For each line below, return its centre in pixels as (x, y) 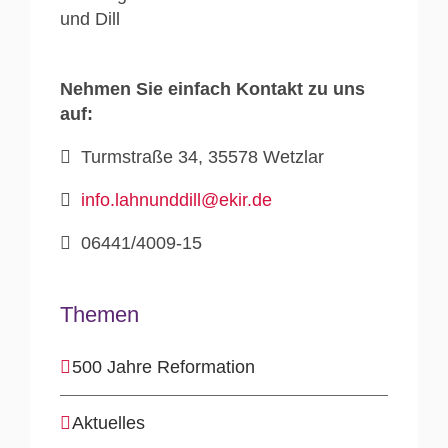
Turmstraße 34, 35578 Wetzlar (200, 156)
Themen (99, 314)
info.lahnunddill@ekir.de (174, 199)
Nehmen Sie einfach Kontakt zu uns (212, 88)
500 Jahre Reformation (163, 366)
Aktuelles (108, 422)
